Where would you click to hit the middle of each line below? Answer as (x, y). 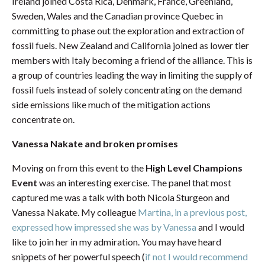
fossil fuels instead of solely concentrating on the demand (127, 89)
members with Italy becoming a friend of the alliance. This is (132, 60)
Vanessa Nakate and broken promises (95, 143)
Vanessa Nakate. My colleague (75, 212)
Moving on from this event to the (79, 167)
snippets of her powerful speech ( (78, 256)
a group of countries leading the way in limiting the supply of (132, 75)
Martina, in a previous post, (192, 212)
